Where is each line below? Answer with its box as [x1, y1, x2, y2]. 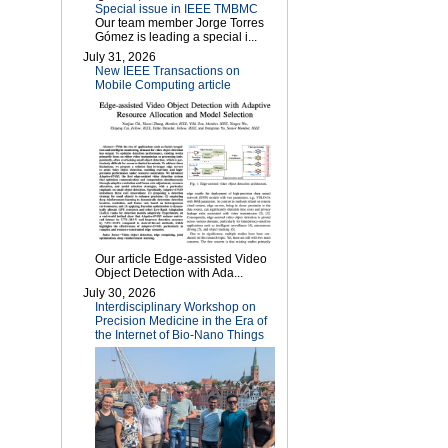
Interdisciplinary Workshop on [95, 299, 256, 314]
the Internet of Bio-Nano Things [95, 327, 264, 342]
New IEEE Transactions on [95, 64, 240, 79]
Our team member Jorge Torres [95, 16, 264, 31]
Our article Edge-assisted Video [95, 251, 267, 266]
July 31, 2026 [83, 50, 156, 65]
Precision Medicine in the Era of [95, 313, 267, 328]
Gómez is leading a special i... [95, 30, 257, 45]
